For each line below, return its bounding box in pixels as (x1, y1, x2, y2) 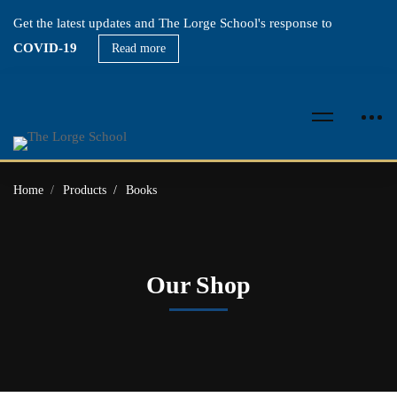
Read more (112, 42, 166, 55)
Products (63, 183, 106, 197)
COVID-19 (13, 41, 77, 55)
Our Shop (146, 271, 251, 299)
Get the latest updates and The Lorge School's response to (13, 16, 332, 30)
